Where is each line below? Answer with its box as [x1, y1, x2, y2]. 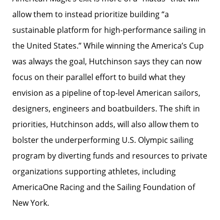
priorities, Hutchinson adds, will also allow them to [12, 119, 199, 130]
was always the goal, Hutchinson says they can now [12, 56, 201, 67]
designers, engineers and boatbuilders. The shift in [12, 103, 200, 114]
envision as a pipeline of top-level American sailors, [12, 87, 200, 98]
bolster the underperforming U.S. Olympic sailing [12, 135, 193, 145]
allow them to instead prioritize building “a [12, 9, 169, 20]
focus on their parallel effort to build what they [12, 72, 185, 82]
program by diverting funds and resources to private [12, 150, 207, 161]
